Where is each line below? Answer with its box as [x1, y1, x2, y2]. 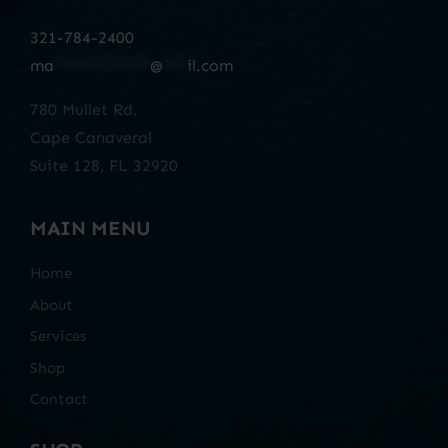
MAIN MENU [29, 216, 151, 241]
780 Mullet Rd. [29, 100, 138, 120]
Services [29, 327, 86, 346]
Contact [29, 390, 88, 409]
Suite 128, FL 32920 [29, 156, 178, 176]
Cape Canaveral [29, 128, 152, 148]
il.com [186, 56, 233, 76]
